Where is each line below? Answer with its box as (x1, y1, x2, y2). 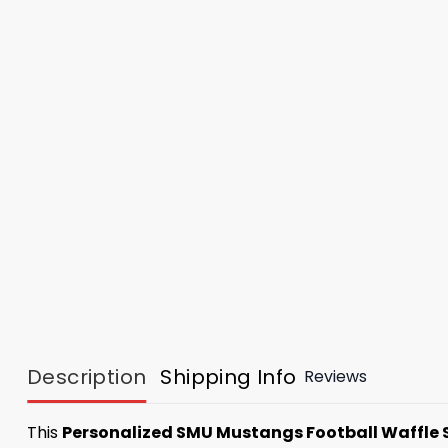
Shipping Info (160, 362, 297, 391)
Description (27, 362, 147, 391)
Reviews (303, 365, 367, 389)
